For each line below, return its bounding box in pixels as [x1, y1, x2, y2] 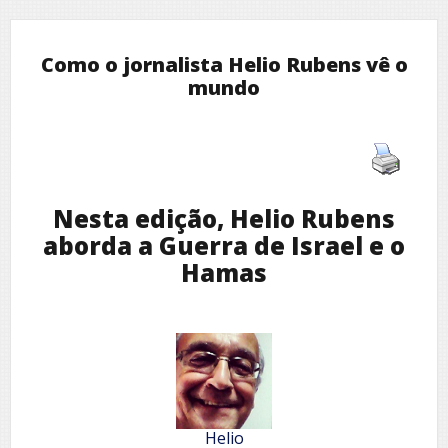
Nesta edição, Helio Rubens [53, 201, 395, 235]
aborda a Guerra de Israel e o [43, 228, 405, 262]
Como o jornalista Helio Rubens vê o [40, 51, 408, 79]
